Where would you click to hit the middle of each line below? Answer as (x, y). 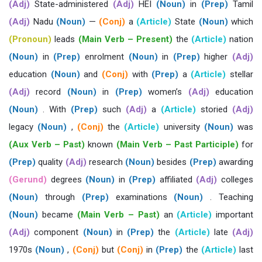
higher (216, 57)
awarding (235, 162)
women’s (165, 92)
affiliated (176, 180)
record (49, 92)
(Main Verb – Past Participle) (177, 144)
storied (214, 109)
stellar (239, 74)
